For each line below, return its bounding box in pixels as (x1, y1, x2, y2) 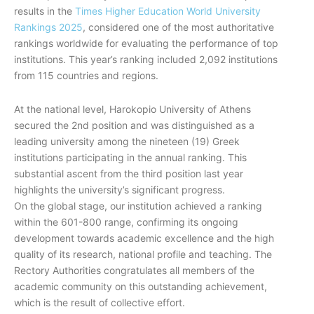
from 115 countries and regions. (14, 69, 158, 81)
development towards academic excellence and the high (14, 231, 274, 244)
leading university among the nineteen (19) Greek (14, 135, 240, 147)
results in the (14, 5, 75, 17)
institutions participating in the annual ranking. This (14, 151, 247, 163)
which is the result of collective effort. (14, 296, 185, 308)
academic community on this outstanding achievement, (14, 280, 267, 292)
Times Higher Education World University (75, 5, 261, 17)
